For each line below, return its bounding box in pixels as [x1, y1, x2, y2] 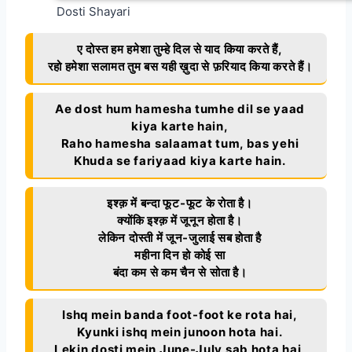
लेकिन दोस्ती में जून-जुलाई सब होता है [98, 230, 262, 246]
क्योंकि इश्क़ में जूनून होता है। [117, 213, 243, 229]
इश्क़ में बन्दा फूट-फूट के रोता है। [107, 196, 253, 211]
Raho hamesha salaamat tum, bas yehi [60, 136, 299, 152]
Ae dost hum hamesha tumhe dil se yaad [55, 101, 305, 117]
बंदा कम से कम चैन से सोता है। [112, 265, 247, 280]
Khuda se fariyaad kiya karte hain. [74, 153, 286, 169]
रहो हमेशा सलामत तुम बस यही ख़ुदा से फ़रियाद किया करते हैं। [47, 59, 313, 75]
